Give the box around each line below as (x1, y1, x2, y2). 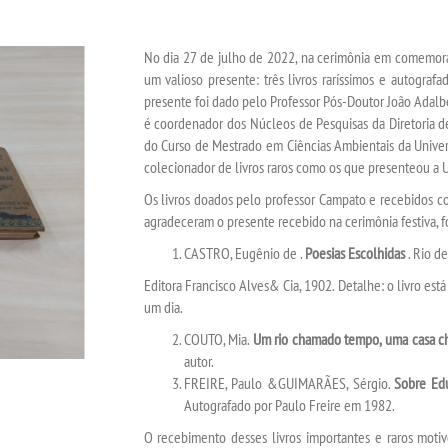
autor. (183, 351, 214, 371)
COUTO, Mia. (183, 329, 253, 349)
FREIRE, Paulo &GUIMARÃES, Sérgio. (183, 373, 395, 393)
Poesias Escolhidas (304, 243, 405, 263)
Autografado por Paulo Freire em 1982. (183, 395, 395, 415)
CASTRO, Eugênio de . (183, 243, 305, 263)
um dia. (143, 297, 183, 317)
